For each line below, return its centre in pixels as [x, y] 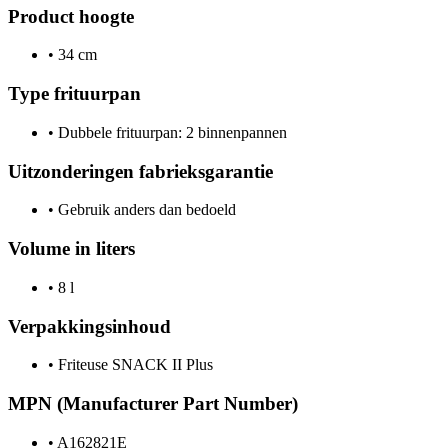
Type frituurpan [74, 94]
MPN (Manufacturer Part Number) [153, 403]
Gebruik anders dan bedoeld [145, 210]
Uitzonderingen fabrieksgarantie [140, 171]
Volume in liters [71, 249]
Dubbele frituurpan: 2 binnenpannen [170, 132]
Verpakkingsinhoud [89, 326]
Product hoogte [71, 16]
